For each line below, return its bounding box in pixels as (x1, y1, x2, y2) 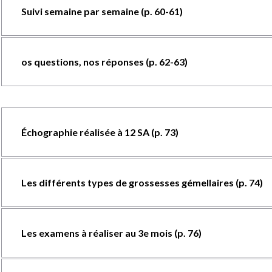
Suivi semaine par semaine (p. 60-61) (21, 5, 183, 17)
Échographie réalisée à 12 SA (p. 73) (21, 126, 178, 138)
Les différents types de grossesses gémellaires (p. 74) (21, 177, 263, 188)
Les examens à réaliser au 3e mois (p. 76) (21, 227, 202, 239)
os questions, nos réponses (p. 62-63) (21, 56, 188, 67)
